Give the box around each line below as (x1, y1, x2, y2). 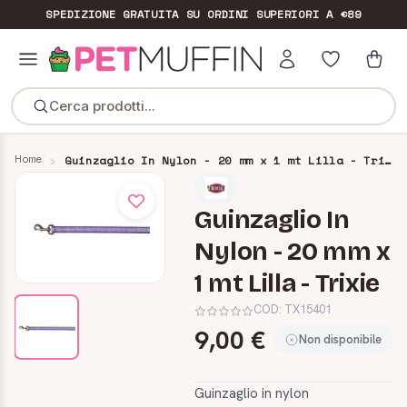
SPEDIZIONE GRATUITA (45, 6, 179, 22)
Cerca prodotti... (48, 97, 155, 114)
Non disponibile (299, 331, 382, 347)
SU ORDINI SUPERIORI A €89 (178, 6, 362, 22)
